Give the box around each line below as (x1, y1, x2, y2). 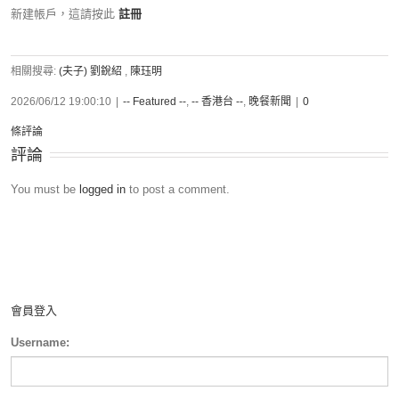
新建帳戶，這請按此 (11, 7, 115, 20)
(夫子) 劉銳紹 (59, 65, 122, 77)
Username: (11, 336, 69, 349)
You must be (11, 183, 79, 196)
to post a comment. (126, 183, 230, 196)
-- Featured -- (123, 95, 186, 108)
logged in (79, 183, 126, 196)
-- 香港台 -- (191, 95, 243, 108)
